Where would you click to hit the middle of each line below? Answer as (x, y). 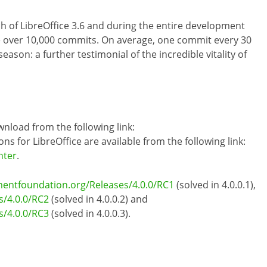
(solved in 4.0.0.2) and (98, 199)
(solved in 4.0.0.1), (215, 185)
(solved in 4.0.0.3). (90, 214)
